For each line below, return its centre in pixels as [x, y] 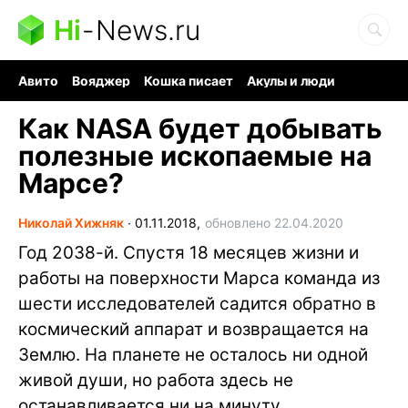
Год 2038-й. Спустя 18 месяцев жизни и [189, 253]
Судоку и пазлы [177, 96]
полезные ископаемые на [195, 156]
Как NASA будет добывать [200, 128]
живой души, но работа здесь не [156, 380]
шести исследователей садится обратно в [197, 304]
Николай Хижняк [71, 223]
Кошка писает [189, 81]
